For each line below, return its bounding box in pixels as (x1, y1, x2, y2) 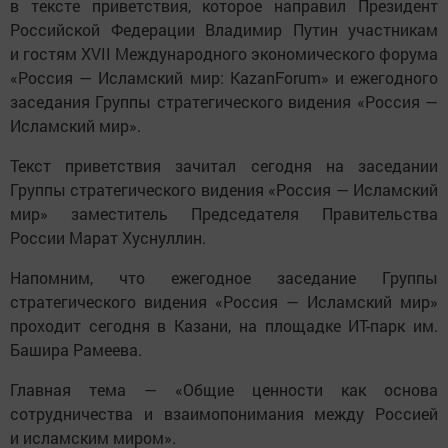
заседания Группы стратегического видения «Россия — (10, 90, 438, 112)
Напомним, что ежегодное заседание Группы (10, 266, 438, 288)
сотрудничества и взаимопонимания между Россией (10, 402, 438, 424)
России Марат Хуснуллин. (10, 226, 206, 248)
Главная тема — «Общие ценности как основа (10, 378, 438, 400)
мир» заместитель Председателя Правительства (10, 202, 438, 224)
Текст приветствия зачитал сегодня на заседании (10, 154, 438, 176)
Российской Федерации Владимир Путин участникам (10, 18, 438, 40)
